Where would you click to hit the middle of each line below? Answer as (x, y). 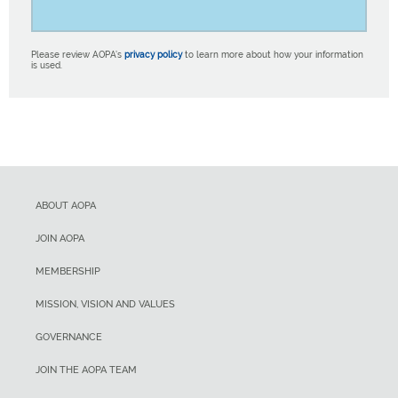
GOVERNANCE (69, 337)
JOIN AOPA (60, 238)
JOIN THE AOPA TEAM (86, 370)
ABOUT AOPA (66, 205)
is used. (47, 66)
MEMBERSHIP (68, 271)
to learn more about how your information (273, 55)
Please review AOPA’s (78, 55)
